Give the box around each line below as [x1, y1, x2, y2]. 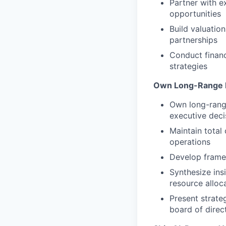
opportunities [169, 9, 221, 19]
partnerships [169, 35, 217, 45]
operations [169, 137, 210, 147]
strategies [169, 61, 207, 72]
